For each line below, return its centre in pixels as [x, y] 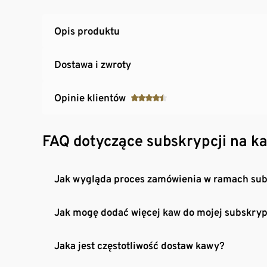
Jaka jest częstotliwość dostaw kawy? [139, 245]
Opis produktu [87, 31]
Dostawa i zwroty [93, 64]
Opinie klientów [90, 97]
